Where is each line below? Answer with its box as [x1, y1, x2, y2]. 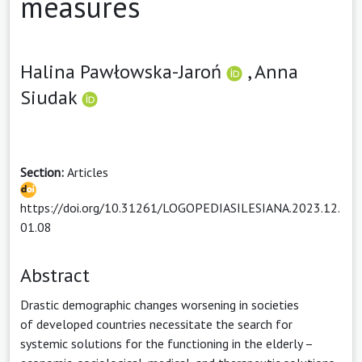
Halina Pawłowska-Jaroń [20, 58, 226, 84]
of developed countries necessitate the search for [20, 315, 293, 332]
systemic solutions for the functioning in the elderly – [20, 335, 313, 351]
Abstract [20, 262, 90, 288]
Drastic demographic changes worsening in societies [20, 296, 299, 313]
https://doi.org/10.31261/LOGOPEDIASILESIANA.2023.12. [20, 199, 340, 216]
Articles [67, 163, 108, 180]
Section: [20, 163, 67, 180]
